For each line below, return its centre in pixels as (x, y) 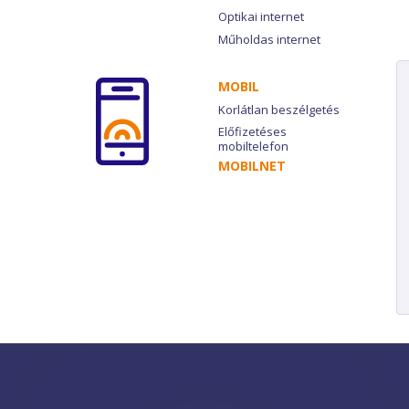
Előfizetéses (252, 131)
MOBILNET (252, 166)
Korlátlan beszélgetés (279, 110)
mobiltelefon (253, 146)
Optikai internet (261, 16)
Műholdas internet (269, 39)
